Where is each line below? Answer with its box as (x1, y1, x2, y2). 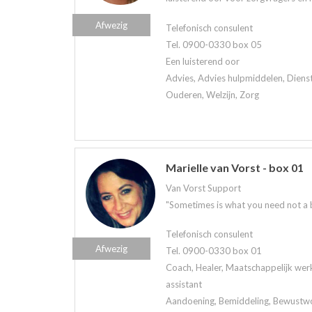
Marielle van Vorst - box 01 (166, 160, 304, 174)
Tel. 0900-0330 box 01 (166, 245, 262, 257)
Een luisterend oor (166, 55, 240, 67)
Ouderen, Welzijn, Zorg (166, 88, 259, 100)
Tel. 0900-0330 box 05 (166, 38, 262, 50)
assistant (166, 279, 202, 290)
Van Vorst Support (166, 182, 241, 194)
